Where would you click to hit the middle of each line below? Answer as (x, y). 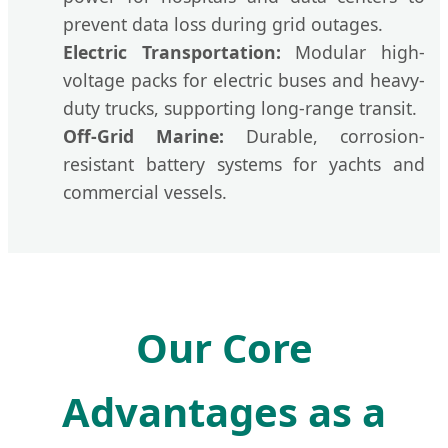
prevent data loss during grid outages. (223, 23)
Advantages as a (224, 412)
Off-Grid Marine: (143, 135)
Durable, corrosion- (324, 135)
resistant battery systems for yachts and (244, 163)
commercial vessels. (145, 191)
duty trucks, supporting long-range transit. (240, 107)
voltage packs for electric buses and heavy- (244, 79)
